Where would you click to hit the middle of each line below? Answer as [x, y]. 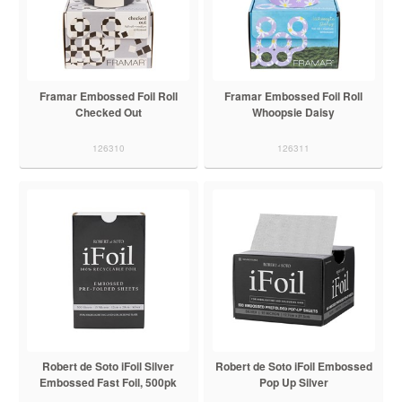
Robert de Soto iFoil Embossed [293, 367]
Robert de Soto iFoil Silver [109, 367]
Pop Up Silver [293, 383]
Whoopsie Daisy [294, 113]
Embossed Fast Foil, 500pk [109, 383]
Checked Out [108, 113]
